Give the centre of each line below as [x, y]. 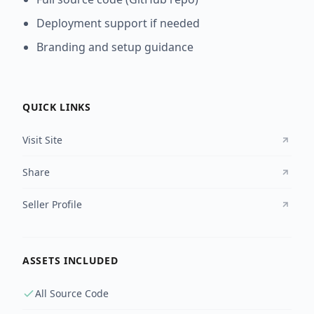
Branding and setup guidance [115, 47]
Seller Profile [52, 205]
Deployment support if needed [118, 23]
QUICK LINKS [57, 107]
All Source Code [72, 294]
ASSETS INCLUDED [70, 261]
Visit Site [42, 140]
